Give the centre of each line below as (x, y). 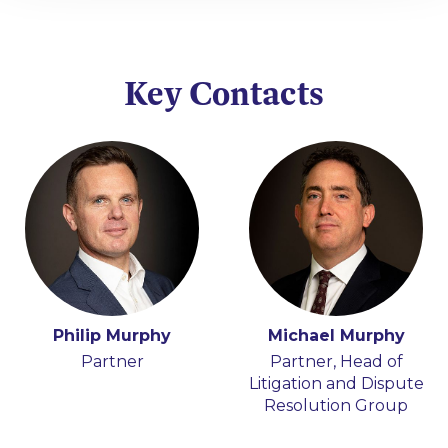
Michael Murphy (336, 335)
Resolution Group (336, 405)
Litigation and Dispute (336, 383)
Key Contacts (224, 93)
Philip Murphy (112, 335)
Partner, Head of (336, 361)
